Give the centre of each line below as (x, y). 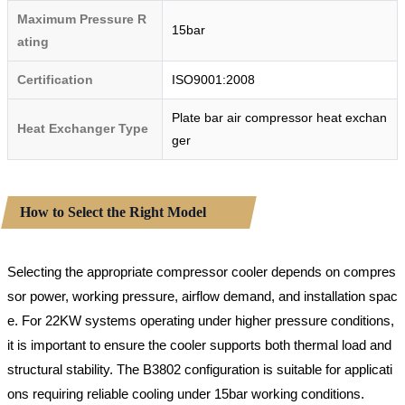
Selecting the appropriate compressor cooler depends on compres (202, 272)
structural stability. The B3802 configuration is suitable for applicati (200, 370)
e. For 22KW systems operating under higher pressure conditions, (201, 321)
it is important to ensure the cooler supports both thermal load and (199, 345)
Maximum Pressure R (82, 19)
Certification (55, 80)
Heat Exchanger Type (83, 129)
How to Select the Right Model (113, 212)
